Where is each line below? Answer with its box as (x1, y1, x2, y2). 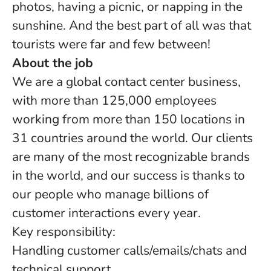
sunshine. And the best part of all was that (12, 17, 251, 34)
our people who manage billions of (12, 186, 209, 203)
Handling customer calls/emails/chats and (12, 242, 247, 259)
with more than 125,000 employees (12, 92, 217, 109)
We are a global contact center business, (12, 73, 241, 90)
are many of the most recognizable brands (12, 148, 250, 165)
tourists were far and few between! (12, 36, 211, 53)
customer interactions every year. (12, 204, 201, 221)
